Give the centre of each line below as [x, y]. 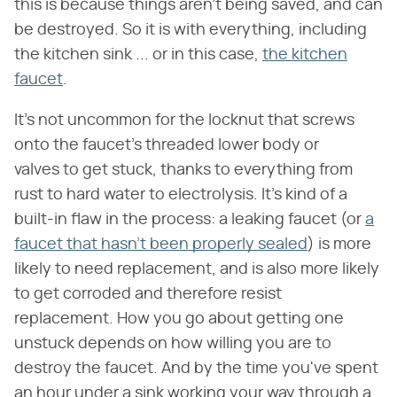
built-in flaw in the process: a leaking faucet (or [190, 219]
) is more [339, 244]
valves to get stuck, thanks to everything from [183, 170]
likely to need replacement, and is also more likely [197, 269]
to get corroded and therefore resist [148, 294]
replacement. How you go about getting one [179, 319]
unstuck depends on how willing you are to [173, 343]
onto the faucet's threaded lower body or [167, 145]
